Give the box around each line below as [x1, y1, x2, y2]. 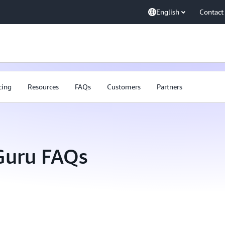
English [156, 8, 179, 16]
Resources [28, 82, 59, 91]
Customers [107, 82, 141, 91]
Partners [157, 82, 182, 91]
